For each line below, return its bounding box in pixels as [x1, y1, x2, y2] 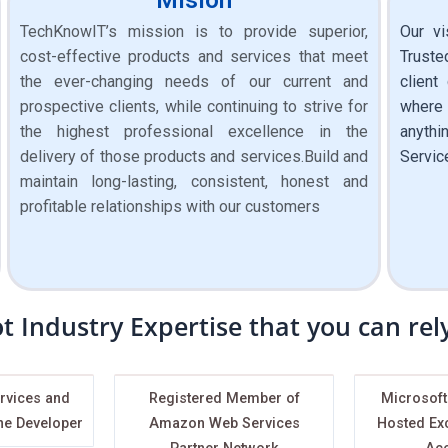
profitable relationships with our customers [19, 196, 320, 216]
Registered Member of [148, 389, 300, 407]
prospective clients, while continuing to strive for [19, 96, 368, 116]
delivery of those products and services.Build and [19, 146, 368, 166]
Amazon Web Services [148, 414, 300, 432]
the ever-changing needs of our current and [19, 71, 368, 91]
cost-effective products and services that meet [19, 46, 368, 66]
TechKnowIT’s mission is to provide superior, [19, 21, 368, 41]
